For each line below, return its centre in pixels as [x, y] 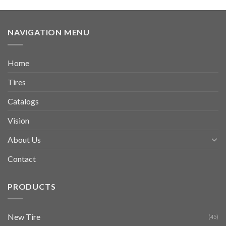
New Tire [24, 217]
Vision [18, 120]
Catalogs [23, 101]
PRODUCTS [32, 186]
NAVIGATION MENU [49, 32]
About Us [24, 139]
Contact [22, 158]
